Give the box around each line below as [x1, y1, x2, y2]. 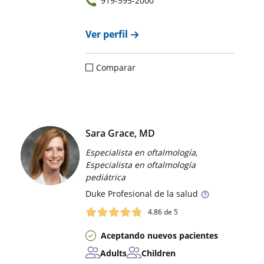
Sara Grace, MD [85, 127, 156, 140]
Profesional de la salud [105, 188, 199, 200]
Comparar [96, 62, 136, 74]
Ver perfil [85, 28, 128, 41]
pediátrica [85, 171, 126, 183]
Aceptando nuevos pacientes [101, 229, 219, 241]
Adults [100, 247, 127, 259]
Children [141, 247, 176, 259]
